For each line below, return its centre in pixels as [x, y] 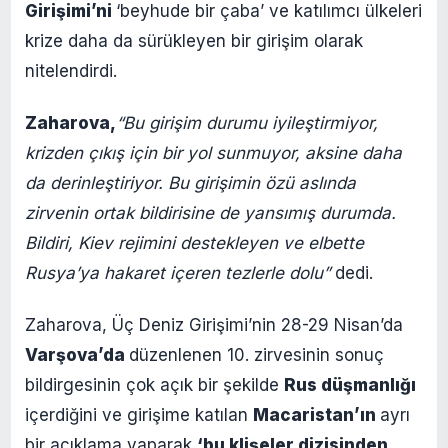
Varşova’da [77, 354]
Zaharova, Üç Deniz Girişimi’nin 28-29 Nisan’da [214, 324]
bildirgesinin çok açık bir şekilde [154, 384]
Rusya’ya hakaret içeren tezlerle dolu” [180, 272]
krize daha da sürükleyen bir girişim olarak [194, 40]
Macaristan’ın [316, 414]
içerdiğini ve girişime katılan [139, 414]
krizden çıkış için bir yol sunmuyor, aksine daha [213, 152]
